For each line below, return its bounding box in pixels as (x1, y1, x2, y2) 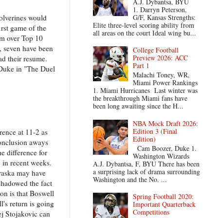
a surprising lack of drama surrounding (92, 166, 200, 176)
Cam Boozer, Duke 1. (133, 143, 197, 153)
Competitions (133, 207, 170, 217)
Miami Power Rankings (133, 78, 198, 88)
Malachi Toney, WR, (133, 70, 190, 80)
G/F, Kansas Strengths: (133, 12, 199, 22)
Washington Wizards (133, 151, 190, 161)
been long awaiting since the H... (92, 101, 183, 111)
